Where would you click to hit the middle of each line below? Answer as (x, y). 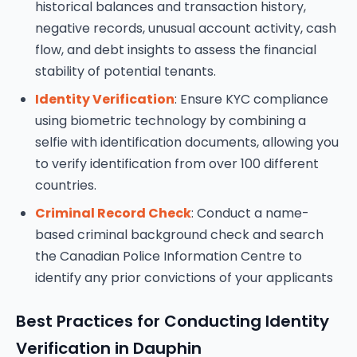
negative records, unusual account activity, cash (186, 28)
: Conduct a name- (250, 213)
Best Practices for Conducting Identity (173, 321)
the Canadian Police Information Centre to (169, 256)
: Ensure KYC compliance (251, 99)
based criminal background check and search (179, 235)
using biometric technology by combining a (171, 121)
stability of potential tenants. (126, 71)
